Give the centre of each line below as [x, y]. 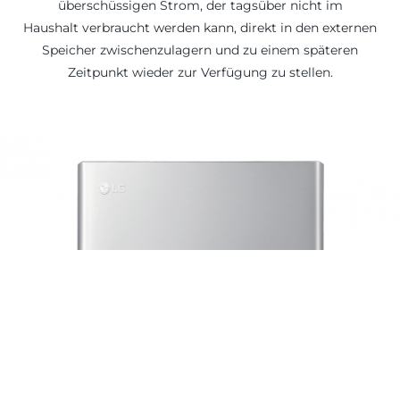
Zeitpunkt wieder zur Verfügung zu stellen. [200, 72]
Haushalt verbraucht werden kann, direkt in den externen [200, 27]
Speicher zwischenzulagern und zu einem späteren [200, 50]
